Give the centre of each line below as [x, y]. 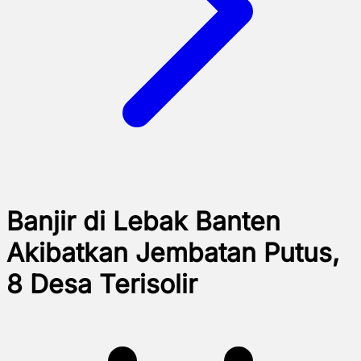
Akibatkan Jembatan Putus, [173, 253]
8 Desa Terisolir [102, 284]
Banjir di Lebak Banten [143, 222]
